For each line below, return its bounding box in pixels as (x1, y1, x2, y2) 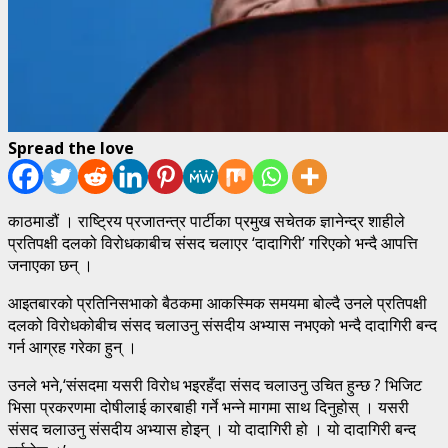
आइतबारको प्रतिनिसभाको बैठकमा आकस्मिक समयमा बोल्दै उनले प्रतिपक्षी (8, 291, 427, 314)
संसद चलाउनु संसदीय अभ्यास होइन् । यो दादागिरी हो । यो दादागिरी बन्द (8, 417, 416, 440)
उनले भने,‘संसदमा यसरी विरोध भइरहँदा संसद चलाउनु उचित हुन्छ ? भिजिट (8, 373, 422, 396)
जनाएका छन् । (8, 253, 93, 276)
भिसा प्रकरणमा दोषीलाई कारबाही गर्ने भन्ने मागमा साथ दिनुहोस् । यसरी (8, 395, 409, 418)
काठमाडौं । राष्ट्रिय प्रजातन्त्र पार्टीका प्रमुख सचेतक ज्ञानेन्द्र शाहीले (8, 209, 405, 232)
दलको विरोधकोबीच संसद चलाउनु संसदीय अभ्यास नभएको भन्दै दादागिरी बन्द (8, 313, 437, 336)
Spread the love (8, 136, 134, 159)
